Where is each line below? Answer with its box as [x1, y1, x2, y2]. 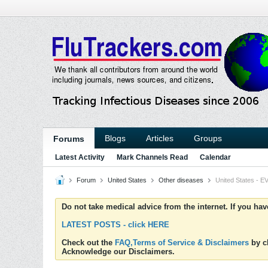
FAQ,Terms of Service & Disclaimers [115, 238, 249, 247]
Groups [194, 133, 222, 143]
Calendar [200, 153, 231, 162]
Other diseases [159, 176, 203, 184]
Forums [53, 134, 84, 144]
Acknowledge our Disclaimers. [62, 247, 175, 256]
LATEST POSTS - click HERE [62, 220, 169, 229]
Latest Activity [55, 153, 105, 162]
